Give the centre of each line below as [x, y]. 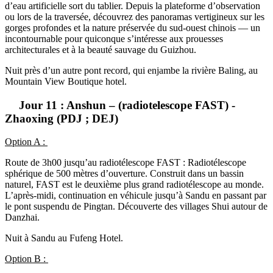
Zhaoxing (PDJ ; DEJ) [62, 118]
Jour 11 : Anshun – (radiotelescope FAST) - [127, 105]
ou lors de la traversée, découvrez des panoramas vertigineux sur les [135, 16]
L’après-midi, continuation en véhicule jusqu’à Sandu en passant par [136, 196]
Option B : [25, 259]
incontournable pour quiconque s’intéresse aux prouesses [114, 38]
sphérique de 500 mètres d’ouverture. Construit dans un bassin [124, 174]
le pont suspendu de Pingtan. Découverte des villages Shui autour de [136, 207]
